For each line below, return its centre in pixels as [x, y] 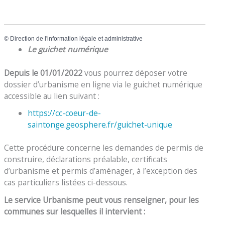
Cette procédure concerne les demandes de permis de [104, 148]
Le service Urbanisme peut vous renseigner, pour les [102, 200]
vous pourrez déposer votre [135, 73]
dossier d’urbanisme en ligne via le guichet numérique [103, 84]
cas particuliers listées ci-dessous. [66, 183]
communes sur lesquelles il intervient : [75, 212]
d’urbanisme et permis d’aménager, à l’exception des [101, 171]
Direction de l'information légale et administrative [77, 38]
